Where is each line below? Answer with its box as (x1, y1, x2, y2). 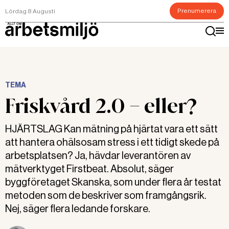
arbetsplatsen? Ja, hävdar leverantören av (5, 150, 191, 162)
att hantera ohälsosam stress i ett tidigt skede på (5, 136, 219, 148)
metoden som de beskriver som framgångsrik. (5, 190, 207, 201)
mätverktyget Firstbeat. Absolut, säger (5, 163, 174, 175)
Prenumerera (177, 7, 216, 14)
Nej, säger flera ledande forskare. (5, 203, 150, 215)
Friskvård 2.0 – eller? (5, 93, 197, 119)
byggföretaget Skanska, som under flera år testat (5, 176, 221, 188)
